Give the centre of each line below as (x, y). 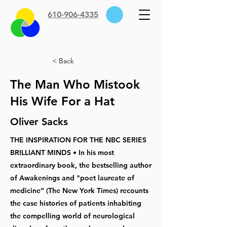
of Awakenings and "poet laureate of (72, 178)
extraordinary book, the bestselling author (81, 165)
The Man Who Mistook (75, 84)
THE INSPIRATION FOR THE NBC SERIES (78, 140)
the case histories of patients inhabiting (76, 203)
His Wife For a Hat (62, 101)
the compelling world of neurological (72, 216)
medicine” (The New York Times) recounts (79, 190)
